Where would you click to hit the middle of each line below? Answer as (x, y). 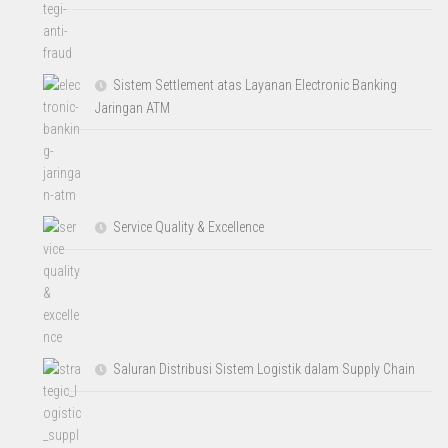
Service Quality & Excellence (189, 226)
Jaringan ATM (133, 107)
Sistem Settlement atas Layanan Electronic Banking (255, 84)
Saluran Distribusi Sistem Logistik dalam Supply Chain (264, 368)
